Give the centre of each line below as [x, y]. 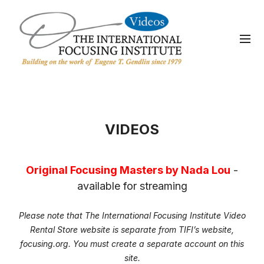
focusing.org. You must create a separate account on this [132, 244]
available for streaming [132, 186]
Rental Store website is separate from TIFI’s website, [132, 230]
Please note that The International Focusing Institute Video [132, 215]
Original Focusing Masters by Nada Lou [128, 170]
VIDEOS [132, 129]
